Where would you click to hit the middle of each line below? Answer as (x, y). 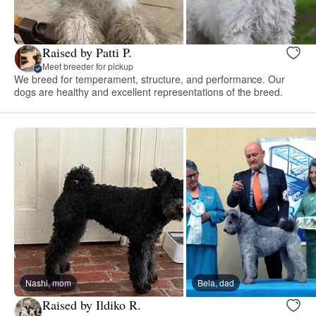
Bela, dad (216, 282)
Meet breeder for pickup (88, 66)
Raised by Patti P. (87, 53)
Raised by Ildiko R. (92, 305)
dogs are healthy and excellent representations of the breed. (149, 91)
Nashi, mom (48, 282)
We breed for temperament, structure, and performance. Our (150, 79)
